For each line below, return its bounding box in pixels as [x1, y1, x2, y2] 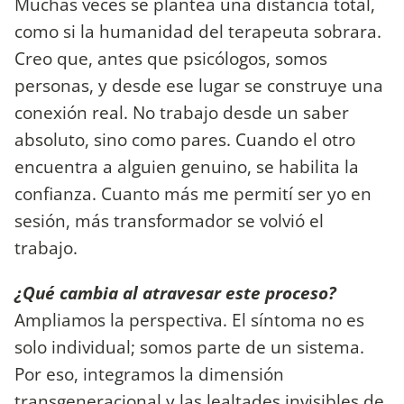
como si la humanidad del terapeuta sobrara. [14, 19, 381, 44]
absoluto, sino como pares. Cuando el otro [14, 127, 355, 152]
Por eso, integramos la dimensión [14, 361, 284, 386]
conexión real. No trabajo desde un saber [14, 100, 349, 125]
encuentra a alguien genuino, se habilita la [14, 154, 359, 179]
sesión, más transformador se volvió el [14, 208, 324, 234]
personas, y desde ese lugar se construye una [14, 73, 383, 98]
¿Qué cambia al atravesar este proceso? [14, 280, 336, 305]
